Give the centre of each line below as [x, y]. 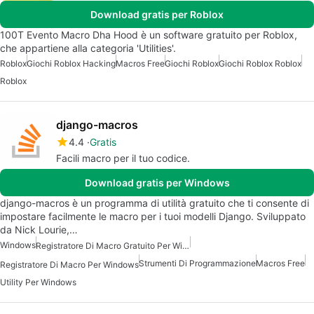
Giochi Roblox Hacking [71, 64]
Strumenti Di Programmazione [197, 264]
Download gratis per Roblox [157, 15]
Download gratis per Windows [157, 183]
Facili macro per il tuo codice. [123, 158]
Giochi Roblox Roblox [260, 64]
